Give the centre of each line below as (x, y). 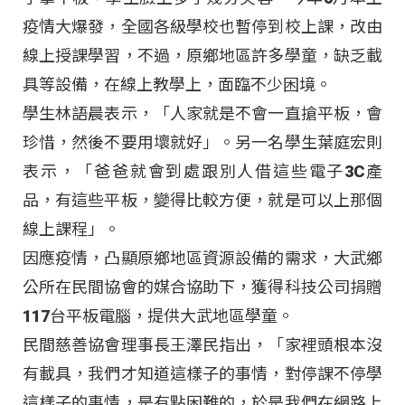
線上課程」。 (71, 230)
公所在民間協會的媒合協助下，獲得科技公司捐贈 (202, 287)
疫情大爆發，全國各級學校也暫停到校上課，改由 (202, 27)
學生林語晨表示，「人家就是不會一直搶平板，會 (202, 114)
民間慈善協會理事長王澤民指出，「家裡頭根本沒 (202, 345)
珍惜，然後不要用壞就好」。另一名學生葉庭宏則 (202, 143)
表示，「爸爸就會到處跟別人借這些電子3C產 (202, 172)
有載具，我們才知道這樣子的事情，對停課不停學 (202, 374)
